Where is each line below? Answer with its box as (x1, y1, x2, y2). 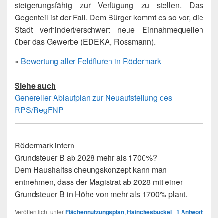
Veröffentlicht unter (15, 207, 64, 216)
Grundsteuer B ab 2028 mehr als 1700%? (15, 151, 157, 163)
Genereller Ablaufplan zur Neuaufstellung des (15, 91, 172, 103)
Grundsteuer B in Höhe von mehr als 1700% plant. (15, 188, 187, 200)
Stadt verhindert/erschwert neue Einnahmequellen (15, 23, 203, 35)
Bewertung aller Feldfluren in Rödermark (21, 55, 161, 67)
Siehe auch (15, 79, 56, 91)
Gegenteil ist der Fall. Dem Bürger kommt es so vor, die (15, 11, 203, 23)
